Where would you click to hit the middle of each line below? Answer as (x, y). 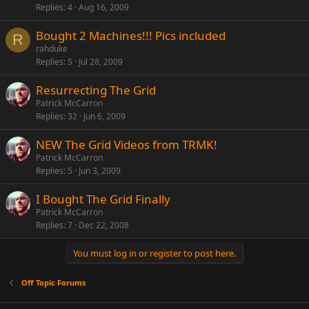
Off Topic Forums (53, 282)
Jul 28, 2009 (101, 62)
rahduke (52, 49)
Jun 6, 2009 (104, 116)
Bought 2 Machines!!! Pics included (131, 36)
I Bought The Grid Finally (103, 199)
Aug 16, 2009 (104, 7)
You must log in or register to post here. (154, 253)
